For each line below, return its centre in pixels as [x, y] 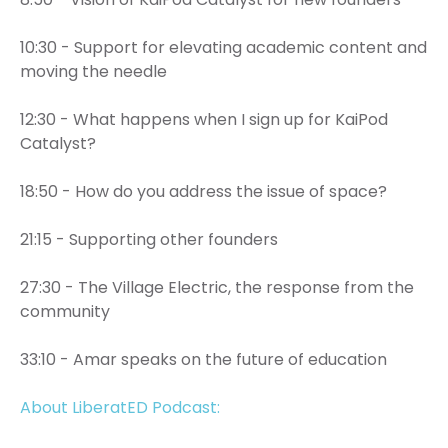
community [65, 311]
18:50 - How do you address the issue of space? [203, 191]
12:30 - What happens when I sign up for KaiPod [204, 119]
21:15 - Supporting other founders [149, 239]
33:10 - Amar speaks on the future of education [203, 359]
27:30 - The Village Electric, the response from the [217, 287]
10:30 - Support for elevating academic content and [223, 47]
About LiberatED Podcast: [120, 407]
